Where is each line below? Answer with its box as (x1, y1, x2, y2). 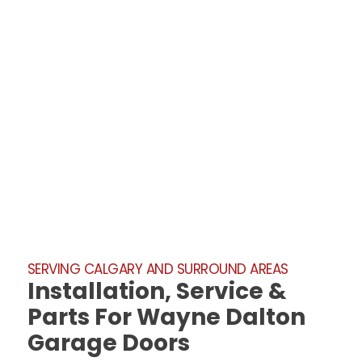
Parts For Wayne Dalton (27, 301, 305, 334)
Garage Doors (27, 327, 190, 360)
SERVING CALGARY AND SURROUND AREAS (27, 259, 288, 280)
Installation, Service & (27, 276, 287, 308)
